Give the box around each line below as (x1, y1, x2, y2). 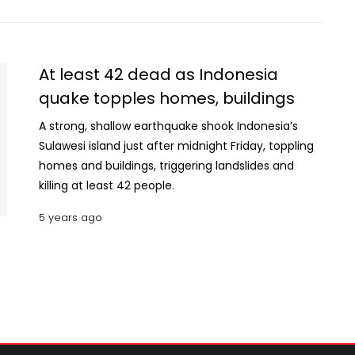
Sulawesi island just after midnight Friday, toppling (39, 138, 314, 154)
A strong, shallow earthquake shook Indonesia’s (39, 118, 298, 134)
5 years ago (39, 210, 102, 225)
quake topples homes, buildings (39, 87, 295, 109)
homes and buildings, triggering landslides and (39, 158, 294, 174)
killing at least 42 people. (39, 177, 174, 193)
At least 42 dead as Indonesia (39, 63, 278, 86)
